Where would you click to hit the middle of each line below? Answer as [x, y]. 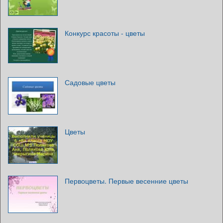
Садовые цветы [90, 82]
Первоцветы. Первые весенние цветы [126, 180]
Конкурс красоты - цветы [105, 33]
